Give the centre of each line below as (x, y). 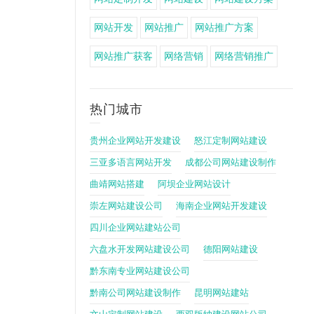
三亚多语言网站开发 (131, 163)
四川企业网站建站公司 (135, 228)
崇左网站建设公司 (126, 206)
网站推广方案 (224, 27)
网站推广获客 (123, 56)
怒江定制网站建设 (231, 141)
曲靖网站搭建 (117, 184)
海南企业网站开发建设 (221, 206)
